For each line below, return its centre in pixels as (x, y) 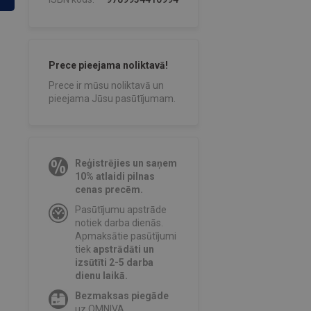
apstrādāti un (123, 250)
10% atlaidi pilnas (115, 177)
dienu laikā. (101, 276)
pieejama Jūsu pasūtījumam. (112, 99)
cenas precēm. (109, 190)
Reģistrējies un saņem (126, 163)
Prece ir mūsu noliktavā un (106, 86)
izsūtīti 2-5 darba (114, 263)
